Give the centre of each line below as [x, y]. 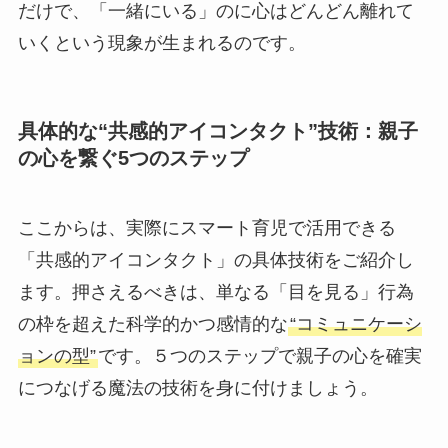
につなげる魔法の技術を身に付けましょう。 [197, 387]
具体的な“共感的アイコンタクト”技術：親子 [217, 131]
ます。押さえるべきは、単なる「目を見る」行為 [215, 291]
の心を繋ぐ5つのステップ [133, 158]
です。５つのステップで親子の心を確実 [259, 355]
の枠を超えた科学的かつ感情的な [152, 323]
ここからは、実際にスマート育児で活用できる [206, 227]
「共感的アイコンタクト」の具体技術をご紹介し [215, 259]
